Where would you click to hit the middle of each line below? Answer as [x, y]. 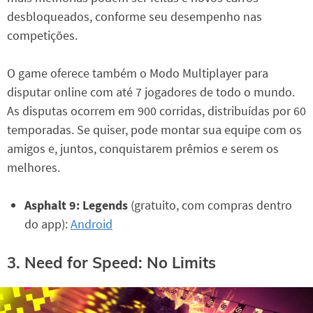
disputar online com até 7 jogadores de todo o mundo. [151, 92]
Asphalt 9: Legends [76, 205]
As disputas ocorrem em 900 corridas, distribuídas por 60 [156, 110]
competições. [42, 35]
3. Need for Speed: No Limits [111, 262]
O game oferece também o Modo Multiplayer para [138, 73]
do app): [48, 224]
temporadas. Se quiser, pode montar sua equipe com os [154, 129]
